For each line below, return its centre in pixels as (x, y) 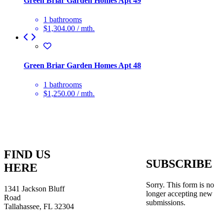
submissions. (166, 202)
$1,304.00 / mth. (69, 28)
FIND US (27, 155)
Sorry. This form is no (180, 184)
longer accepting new (179, 193)
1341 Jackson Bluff (34, 189)
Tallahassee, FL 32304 (39, 207)
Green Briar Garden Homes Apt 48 (82, 66)
